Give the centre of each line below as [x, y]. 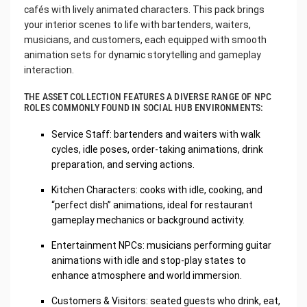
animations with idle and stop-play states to [149, 260]
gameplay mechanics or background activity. [148, 220]
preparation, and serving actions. [123, 164]
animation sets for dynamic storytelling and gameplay [143, 54]
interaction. [49, 70]
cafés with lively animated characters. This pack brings [144, 9]
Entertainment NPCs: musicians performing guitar [161, 245]
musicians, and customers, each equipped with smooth [145, 39]
